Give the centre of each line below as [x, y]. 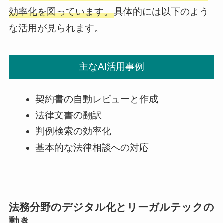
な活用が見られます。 [56, 28]
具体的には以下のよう [161, 12]
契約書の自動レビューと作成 [97, 99]
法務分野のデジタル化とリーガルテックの [111, 207]
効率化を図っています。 [61, 12]
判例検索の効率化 [73, 131]
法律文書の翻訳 [68, 115]
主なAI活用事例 [111, 67]
